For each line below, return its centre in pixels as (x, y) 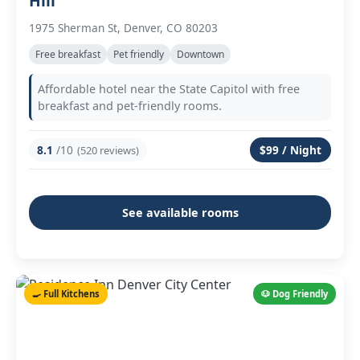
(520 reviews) (108, 150)
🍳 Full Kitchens (66, 294)
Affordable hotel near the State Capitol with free (169, 89)
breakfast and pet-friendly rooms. (130, 106)
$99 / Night (290, 150)
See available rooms (180, 213)
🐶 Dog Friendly (295, 294)
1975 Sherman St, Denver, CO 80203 (123, 28)
